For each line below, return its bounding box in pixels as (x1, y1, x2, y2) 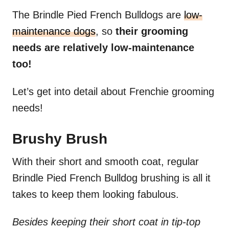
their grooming (116, 26, 188, 37)
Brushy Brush (12, 131, 107, 147)
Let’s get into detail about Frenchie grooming (12, 86, 214, 98)
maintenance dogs (12, 26, 96, 37)
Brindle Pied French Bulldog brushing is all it (12, 172, 211, 184)
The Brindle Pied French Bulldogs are (12, 9, 184, 21)
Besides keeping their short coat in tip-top (12, 216, 200, 228)
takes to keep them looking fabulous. (12, 189, 182, 200)
